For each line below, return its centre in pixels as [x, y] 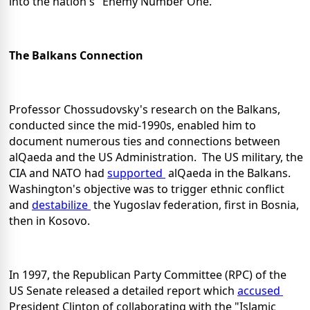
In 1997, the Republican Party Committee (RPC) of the [148, 275]
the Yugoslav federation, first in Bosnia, [195, 205]
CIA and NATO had [58, 173]
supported [136, 173]
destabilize [61, 205]
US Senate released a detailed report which [123, 291]
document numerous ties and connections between [145, 142]
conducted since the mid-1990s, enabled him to [133, 126]
